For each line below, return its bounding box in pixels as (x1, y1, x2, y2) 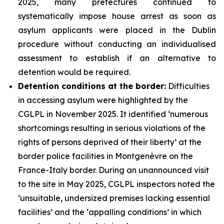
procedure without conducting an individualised (18, 38, 216, 49)
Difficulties (166, 80, 209, 91)
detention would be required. (18, 66, 130, 77)
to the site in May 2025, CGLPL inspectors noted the (18, 178, 215, 189)
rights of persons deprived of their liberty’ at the (18, 136, 201, 147)
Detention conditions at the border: (18, 80, 166, 91)
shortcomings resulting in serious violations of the (18, 122, 205, 133)
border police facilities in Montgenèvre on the (18, 150, 193, 161)
